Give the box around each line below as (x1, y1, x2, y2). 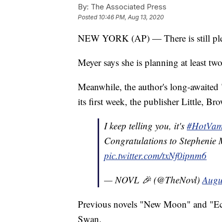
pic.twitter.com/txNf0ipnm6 (104, 149, 207, 162)
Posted (78, 13, 99, 21)
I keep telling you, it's (104, 119, 187, 132)
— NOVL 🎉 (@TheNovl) (104, 173, 202, 186)
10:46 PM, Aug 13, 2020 (99, 13, 164, 21)
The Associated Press (89, 1, 166, 11)
